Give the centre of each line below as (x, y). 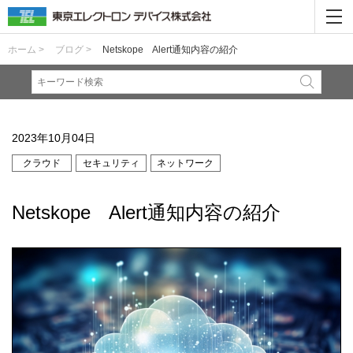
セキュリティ (111, 163)
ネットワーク (186, 163)
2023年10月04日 (54, 138)
